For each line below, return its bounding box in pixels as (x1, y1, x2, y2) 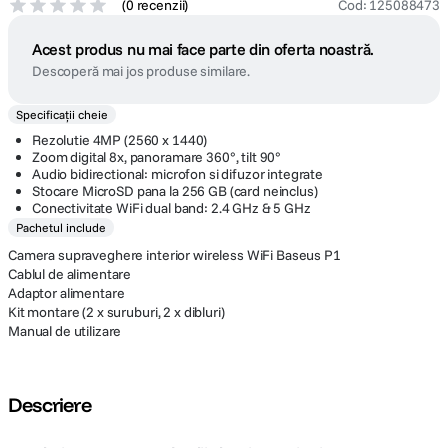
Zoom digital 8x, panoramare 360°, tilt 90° (32, 148, 282, 166)
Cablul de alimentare (8, 265, 132, 283)
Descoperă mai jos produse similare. (32, 62, 251, 80)
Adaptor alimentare (8, 284, 125, 302)
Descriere (8, 392, 91, 417)
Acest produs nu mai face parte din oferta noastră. (32, 39, 374, 59)
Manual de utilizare (8, 322, 122, 340)
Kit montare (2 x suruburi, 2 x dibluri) (8, 303, 225, 321)
